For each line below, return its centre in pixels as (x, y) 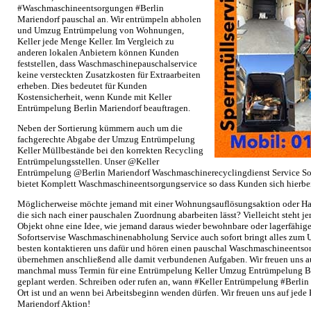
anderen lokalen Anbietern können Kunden (98, 52)
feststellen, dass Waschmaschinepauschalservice (107, 64)
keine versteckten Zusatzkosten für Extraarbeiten (109, 75)
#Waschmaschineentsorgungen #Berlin (91, 8)
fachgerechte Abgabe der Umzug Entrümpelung (106, 139)
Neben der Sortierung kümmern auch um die (100, 128)
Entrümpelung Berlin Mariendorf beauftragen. (104, 108)
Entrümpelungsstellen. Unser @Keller (88, 161)
